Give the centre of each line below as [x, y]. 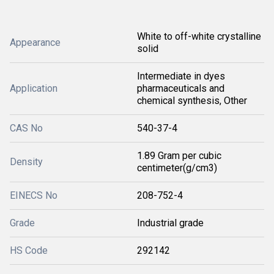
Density [26, 162]
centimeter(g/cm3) [177, 168]
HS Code [29, 250]
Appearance [35, 43]
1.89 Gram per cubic [179, 156]
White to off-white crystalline [199, 36]
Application [34, 88]
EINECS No [34, 195]
